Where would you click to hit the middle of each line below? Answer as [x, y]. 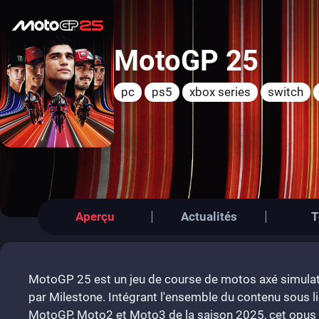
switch [286, 92]
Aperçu [95, 216]
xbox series [220, 92]
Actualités [209, 216]
